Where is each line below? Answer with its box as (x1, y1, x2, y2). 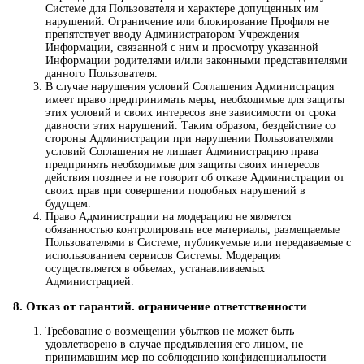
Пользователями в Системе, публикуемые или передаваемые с (45, 236, 351, 249)
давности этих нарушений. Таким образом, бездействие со (45, 119, 336, 132)
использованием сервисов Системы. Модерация (45, 249, 280, 262)
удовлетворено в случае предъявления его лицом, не (45, 338, 303, 351)
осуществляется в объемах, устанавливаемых (45, 262, 265, 275)
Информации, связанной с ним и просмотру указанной (45, 41, 318, 54)
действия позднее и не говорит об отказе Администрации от (45, 171, 344, 184)
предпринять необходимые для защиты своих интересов (45, 158, 320, 171)
